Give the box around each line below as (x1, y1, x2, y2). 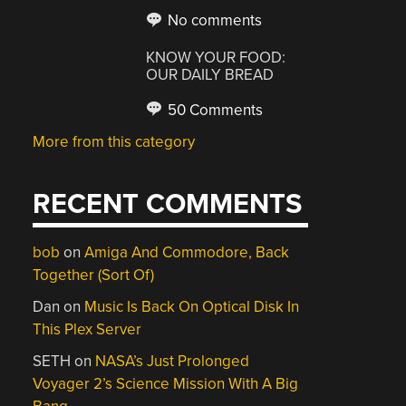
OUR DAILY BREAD (146, 64, 275, 84)
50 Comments (164, 100, 264, 120)
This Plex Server (33, 320, 142, 339)
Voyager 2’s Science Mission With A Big (33, 374, 299, 393)
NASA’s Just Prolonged (95, 352, 250, 371)
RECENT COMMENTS (33, 188, 303, 221)
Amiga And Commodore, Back (84, 243, 290, 262)
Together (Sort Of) (33, 266, 155, 285)
